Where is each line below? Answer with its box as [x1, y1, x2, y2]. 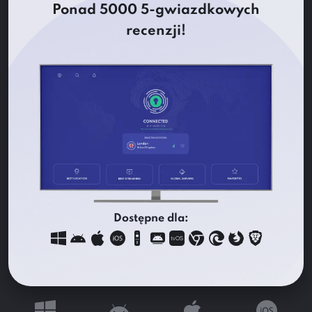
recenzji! [126, 24, 186, 38]
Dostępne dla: [113, 213, 189, 225]
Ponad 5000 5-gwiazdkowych [52, 3, 260, 17]
